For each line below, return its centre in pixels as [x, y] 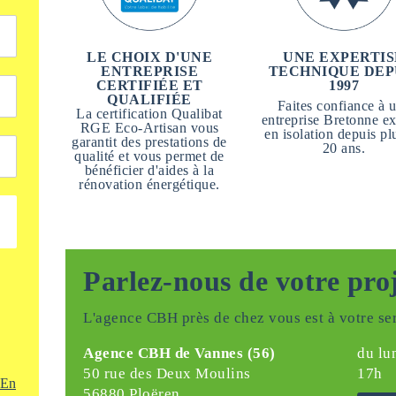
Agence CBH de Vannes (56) [179, 353]
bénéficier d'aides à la [149, 170]
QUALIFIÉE [149, 99]
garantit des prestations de [149, 142]
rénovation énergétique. [149, 184]
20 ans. [344, 148]
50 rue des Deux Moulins [167, 373]
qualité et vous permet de [149, 156]
